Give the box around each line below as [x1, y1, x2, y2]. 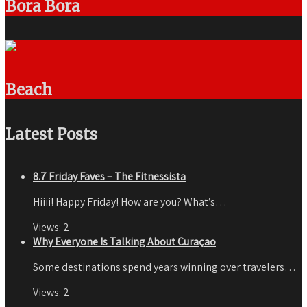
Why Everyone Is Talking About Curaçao [33, 234, 216, 249]
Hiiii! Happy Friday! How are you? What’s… [33, 194, 227, 209]
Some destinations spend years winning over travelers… [33, 259, 296, 274]
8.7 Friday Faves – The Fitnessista [33, 169, 186, 184]
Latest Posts [5, 124, 97, 144]
